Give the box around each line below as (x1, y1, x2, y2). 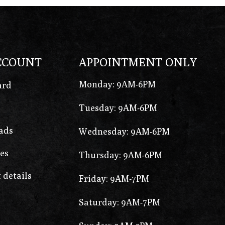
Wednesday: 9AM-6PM (79, 126, 170, 137)
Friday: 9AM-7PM (79, 173, 150, 184)
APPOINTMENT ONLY (79, 55, 197, 69)
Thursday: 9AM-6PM (79, 150, 163, 161)
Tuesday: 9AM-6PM (79, 102, 158, 114)
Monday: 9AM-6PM (79, 79, 156, 90)
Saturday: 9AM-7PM (79, 197, 161, 208)
